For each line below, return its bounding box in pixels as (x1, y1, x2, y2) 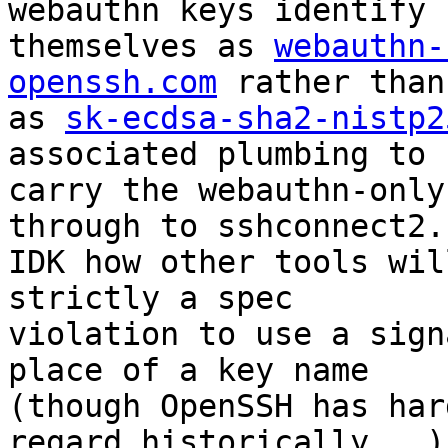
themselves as (8, 28, 274, 65)
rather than (217, 64, 445, 101)
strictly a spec (8, 280, 293, 317)
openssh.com (8, 64, 217, 101)
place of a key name (8, 352, 369, 389)
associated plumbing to (8, 136, 426, 173)
